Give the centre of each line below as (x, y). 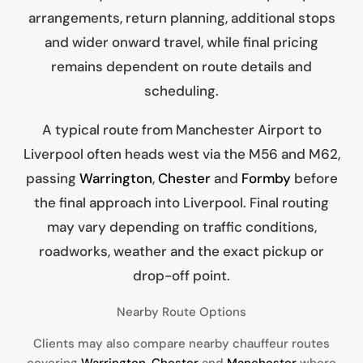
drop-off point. (181, 276)
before (314, 179)
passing (52, 179)
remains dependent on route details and (181, 67)
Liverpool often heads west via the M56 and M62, (181, 154)
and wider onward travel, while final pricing (181, 43)
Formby (266, 179)
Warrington (115, 179)
